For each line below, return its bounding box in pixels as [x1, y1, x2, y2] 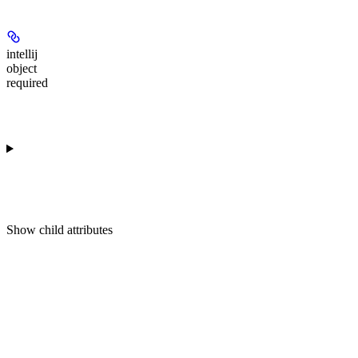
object [6, 61, 37, 75]
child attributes [39, 222, 113, 237]
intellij [6, 46, 38, 61]
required [6, 75, 48, 89]
